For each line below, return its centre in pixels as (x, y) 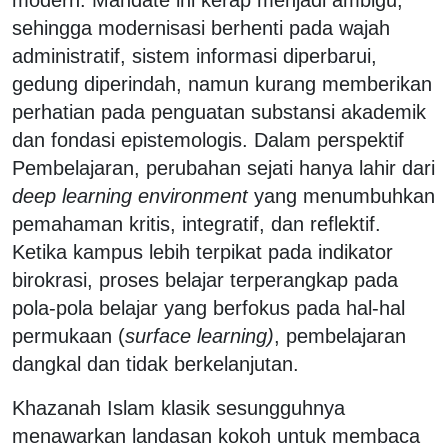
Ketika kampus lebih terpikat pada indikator (202, 251)
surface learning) (199, 335)
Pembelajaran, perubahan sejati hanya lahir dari (223, 167)
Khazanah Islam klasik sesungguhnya (178, 407)
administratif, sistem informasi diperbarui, (194, 55)
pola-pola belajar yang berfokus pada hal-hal (208, 307)
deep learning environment (130, 195)
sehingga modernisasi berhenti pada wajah (201, 27)
